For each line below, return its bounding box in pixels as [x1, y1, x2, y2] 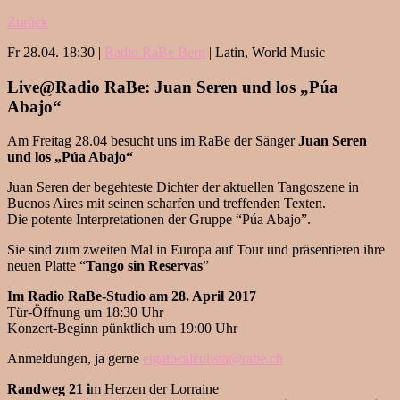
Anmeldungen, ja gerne [7, 351, 143, 367]
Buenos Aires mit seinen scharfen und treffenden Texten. [7, 196, 326, 212]
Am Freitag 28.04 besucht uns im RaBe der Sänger [7, 133, 298, 149]
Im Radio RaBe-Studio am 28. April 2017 [7, 288, 256, 304]
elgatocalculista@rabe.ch [143, 351, 283, 367]
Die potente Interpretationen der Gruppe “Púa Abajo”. [7, 212, 311, 228]
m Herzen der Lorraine [90, 381, 219, 397]
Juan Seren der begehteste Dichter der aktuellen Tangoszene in [7, 179, 359, 196]
